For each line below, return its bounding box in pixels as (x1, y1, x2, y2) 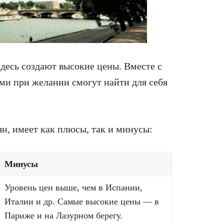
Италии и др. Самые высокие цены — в (4, 196, 159, 207)
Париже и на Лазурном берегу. (4, 210, 122, 221)
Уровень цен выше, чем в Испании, (4, 182, 142, 193)
